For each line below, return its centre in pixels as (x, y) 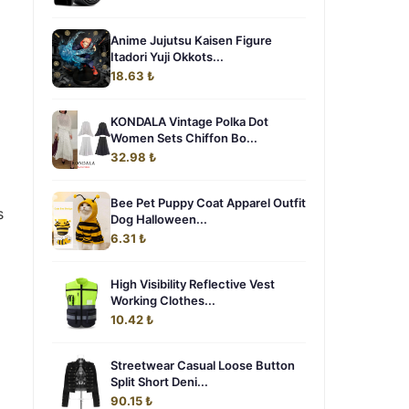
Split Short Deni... (159, 382)
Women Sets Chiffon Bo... (184, 138)
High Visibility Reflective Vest (193, 284)
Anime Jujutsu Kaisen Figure (191, 40)
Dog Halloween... (159, 219)
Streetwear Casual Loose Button (203, 365)
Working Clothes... (163, 300)
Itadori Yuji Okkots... (167, 57)
